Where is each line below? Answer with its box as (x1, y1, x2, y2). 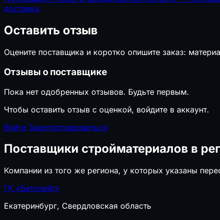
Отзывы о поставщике (4, 66, 107, 78)
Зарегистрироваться (28, 122, 108, 132)
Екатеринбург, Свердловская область (4, 201, 151, 211)
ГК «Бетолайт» (4, 183, 59, 193)
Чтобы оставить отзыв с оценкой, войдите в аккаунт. (4, 104, 209, 114)
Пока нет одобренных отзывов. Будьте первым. (4, 86, 189, 97)
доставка (4, 3, 39, 14)
